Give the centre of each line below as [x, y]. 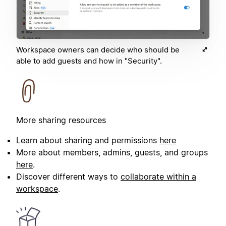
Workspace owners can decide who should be [98, 50]
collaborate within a [158, 177]
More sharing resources [61, 120]
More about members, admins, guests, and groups [112, 153]
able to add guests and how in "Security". [89, 61]
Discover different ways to [68, 177]
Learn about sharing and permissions [88, 140]
